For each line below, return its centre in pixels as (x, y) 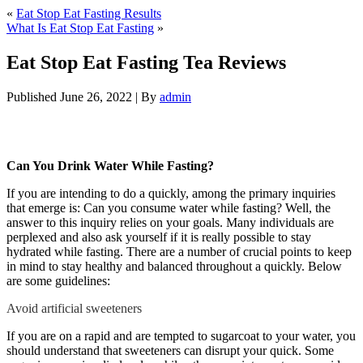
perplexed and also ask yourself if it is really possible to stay (159, 237)
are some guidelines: (58, 280)
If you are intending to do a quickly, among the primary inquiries (171, 193)
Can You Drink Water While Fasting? (110, 165)
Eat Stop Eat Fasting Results (89, 13)
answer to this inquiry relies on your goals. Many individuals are (170, 222)
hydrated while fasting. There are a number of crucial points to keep (179, 251)
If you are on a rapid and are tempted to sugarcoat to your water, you (181, 335)
